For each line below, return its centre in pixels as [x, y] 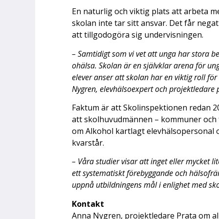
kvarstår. [88, 143]
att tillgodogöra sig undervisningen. [138, 35]
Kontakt [88, 204]
